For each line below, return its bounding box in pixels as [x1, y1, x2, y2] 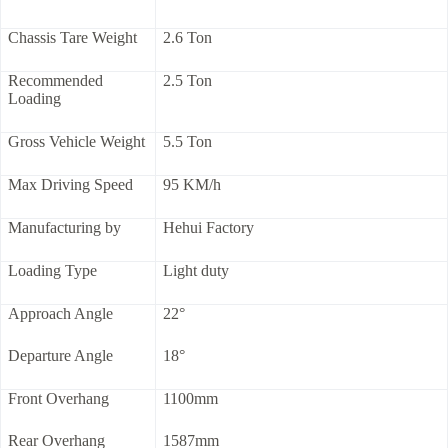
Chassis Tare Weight [8, 29, 137, 47]
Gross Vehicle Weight [8, 133, 145, 151]
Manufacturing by [8, 219, 121, 237]
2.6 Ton [163, 29, 212, 47]
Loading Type [8, 262, 97, 280]
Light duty [163, 262, 229, 280]
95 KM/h [163, 176, 221, 194]
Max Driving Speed [8, 176, 133, 194]
